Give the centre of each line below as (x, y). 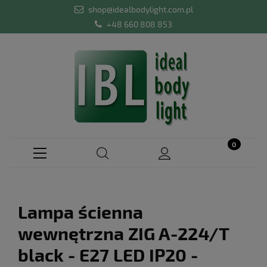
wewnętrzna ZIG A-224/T (123, 233)
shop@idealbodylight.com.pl (140, 9)
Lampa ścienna (80, 212)
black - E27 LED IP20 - (108, 254)
